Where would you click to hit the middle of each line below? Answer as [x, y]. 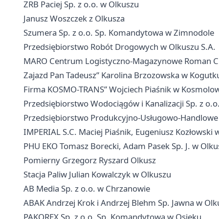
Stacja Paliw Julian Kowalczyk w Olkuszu [97, 174]
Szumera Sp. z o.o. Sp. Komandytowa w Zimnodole [119, 33]
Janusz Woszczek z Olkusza [74, 18]
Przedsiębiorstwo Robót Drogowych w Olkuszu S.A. [120, 47]
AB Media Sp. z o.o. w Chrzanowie [87, 188]
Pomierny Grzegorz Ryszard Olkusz [90, 160]
